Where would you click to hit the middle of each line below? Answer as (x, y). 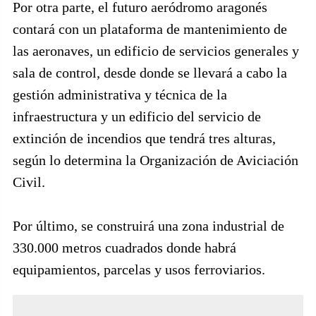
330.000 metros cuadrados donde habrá (124, 248)
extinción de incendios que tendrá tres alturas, (144, 138)
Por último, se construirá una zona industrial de (148, 226)
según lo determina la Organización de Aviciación (156, 160)
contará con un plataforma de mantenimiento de (150, 29)
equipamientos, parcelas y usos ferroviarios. (139, 269)
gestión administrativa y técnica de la (120, 95)
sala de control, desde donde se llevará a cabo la (150, 73)
